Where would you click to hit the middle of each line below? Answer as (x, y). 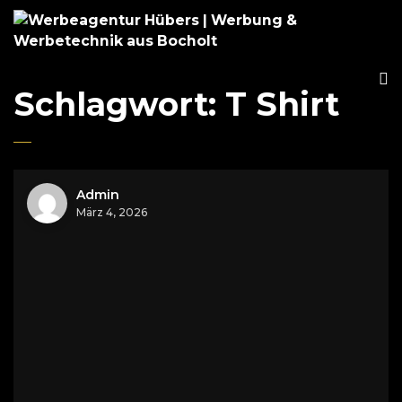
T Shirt (282, 104)
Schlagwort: (119, 104)
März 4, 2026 (112, 212)
